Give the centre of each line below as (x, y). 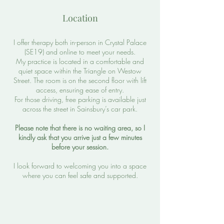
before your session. (80, 147)
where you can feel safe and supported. (80, 175)
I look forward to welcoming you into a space (80, 166)
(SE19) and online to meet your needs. (80, 52)
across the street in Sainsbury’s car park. (80, 109)
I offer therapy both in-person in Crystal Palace (80, 42)
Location (80, 18)
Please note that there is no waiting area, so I (80, 128)
